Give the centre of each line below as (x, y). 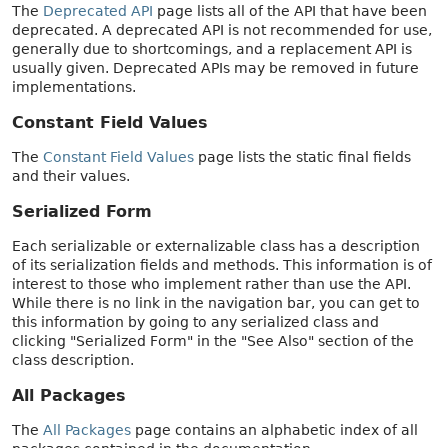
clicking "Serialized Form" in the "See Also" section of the (213, 340)
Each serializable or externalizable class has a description (216, 245)
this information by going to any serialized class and (195, 321)
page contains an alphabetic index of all (274, 429)
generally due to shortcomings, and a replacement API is (212, 49)
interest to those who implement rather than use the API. (211, 283)
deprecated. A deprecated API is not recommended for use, (222, 30)
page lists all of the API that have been (290, 11)
